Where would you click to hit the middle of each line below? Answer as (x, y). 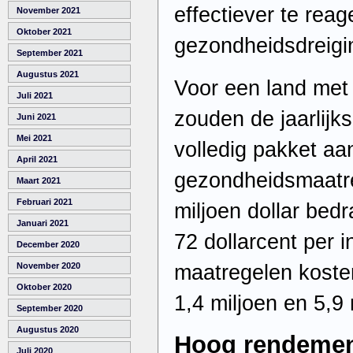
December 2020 (48, 245)
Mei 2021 (34, 138)
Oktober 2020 (44, 287)
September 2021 (50, 53)
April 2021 (37, 160)
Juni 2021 (36, 117)
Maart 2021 (39, 181)
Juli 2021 (35, 96)
